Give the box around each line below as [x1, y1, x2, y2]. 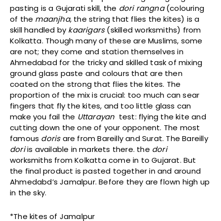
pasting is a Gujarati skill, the [10, 3, 119, 14]
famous [10, 133, 41, 144]
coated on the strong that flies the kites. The [10, 79, 181, 90]
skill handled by [10, 25, 69, 36]
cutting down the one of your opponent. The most [10, 122, 200, 133]
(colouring [166, 3, 205, 14]
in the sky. [10, 187, 47, 198]
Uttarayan [77, 111, 117, 122]
